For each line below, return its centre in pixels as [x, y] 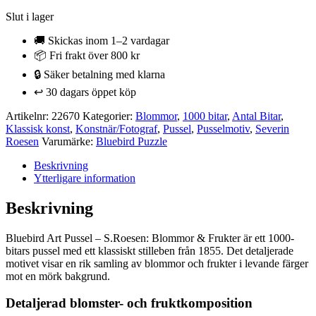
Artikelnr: [29, 116]
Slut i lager [30, 16]
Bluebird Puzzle [132, 141]
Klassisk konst [38, 128]
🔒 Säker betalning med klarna [99, 74]
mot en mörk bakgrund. [58, 276]
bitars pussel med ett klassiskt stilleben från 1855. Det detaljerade [150, 250]
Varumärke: [69, 141]
